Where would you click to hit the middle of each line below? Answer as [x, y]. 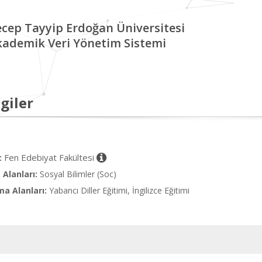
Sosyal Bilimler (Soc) [78, 174]
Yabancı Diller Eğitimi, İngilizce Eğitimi [119, 190]
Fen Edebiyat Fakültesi [50, 157]
